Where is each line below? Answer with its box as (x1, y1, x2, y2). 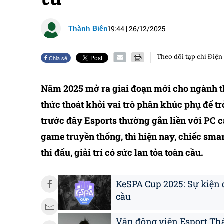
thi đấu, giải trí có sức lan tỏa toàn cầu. (41, 146, 203, 158)
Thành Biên (68, 24, 108, 32)
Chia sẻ (47, 54, 68, 62)
